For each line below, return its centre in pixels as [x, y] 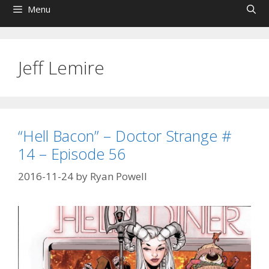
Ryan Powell [119, 177]
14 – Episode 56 [72, 153]
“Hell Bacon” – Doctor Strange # [125, 135]
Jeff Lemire [61, 67]
